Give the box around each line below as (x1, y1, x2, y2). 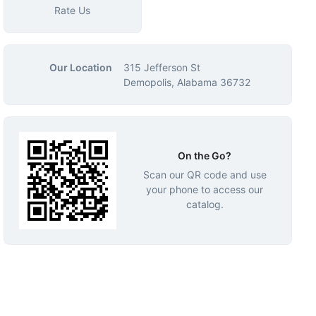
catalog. (186, 197, 224, 210)
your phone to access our (146, 183, 264, 195)
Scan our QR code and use (142, 168, 267, 181)
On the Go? (178, 149, 232, 162)
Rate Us (54, 4, 91, 16)
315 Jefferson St (123, 61, 200, 73)
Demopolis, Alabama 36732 (123, 76, 250, 88)
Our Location (49, 61, 112, 73)
